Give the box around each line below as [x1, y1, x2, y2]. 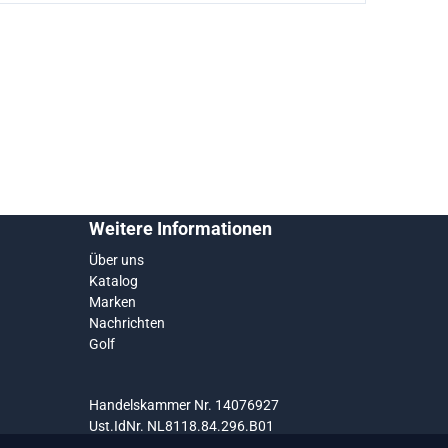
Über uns [88, 252, 144, 268]
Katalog [88, 273, 138, 289]
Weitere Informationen [88, 218, 272, 239]
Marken [88, 294, 136, 310]
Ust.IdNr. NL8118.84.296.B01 [88, 418, 274, 434]
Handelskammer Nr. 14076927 [88, 397, 279, 413]
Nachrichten [88, 315, 165, 331]
